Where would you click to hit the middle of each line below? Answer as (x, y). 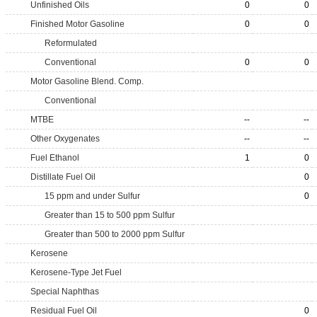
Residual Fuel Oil (64, 311)
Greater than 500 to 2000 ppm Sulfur (115, 234)
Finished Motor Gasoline (77, 24)
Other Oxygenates (65, 139)
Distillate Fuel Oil (63, 177)
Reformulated (71, 43)
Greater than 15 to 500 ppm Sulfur (110, 215)
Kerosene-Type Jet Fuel (76, 272)
